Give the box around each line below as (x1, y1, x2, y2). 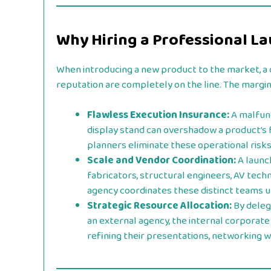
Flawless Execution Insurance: (87, 107, 229, 124)
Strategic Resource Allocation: (87, 198, 232, 215)
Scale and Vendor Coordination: (87, 152, 236, 169)
